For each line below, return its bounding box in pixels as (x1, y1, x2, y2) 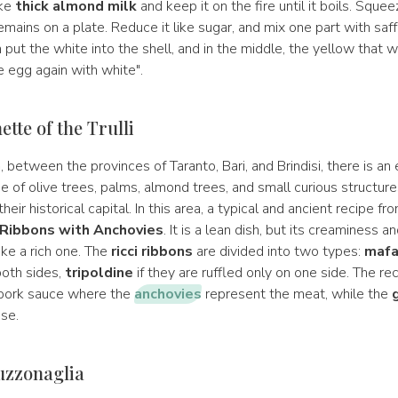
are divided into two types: (192, 242, 364, 261)
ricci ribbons (110, 242, 193, 261)
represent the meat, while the (201, 284, 392, 304)
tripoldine (64, 263, 133, 283)
